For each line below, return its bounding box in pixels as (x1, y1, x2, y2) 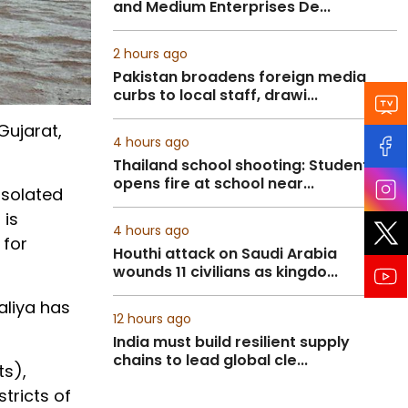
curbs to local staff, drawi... (113, 85, 318, 106)
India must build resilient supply (113, 331, 350, 352)
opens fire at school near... (113, 173, 314, 194)
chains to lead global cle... (113, 350, 308, 371)
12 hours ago (113, 310, 191, 328)
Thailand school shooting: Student (113, 155, 369, 176)
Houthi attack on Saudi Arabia (113, 243, 337, 264)
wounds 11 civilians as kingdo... (113, 261, 338, 282)
